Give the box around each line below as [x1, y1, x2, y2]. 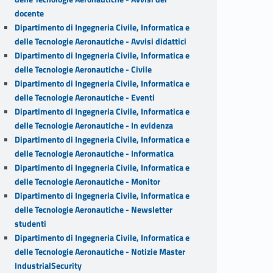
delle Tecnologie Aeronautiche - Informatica [14, 146, 174, 160]
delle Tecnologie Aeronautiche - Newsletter [14, 202, 172, 216]
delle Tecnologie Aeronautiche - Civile [14, 62, 152, 76]
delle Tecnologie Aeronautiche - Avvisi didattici [14, 34, 186, 48]
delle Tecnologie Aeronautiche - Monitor [14, 174, 160, 188]
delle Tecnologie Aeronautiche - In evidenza [14, 118, 173, 132]
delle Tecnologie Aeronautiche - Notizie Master [14, 244, 185, 258]
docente [14, 6, 44, 20]
